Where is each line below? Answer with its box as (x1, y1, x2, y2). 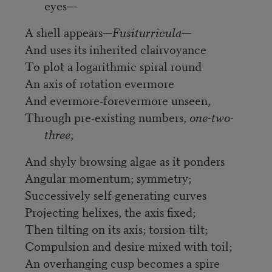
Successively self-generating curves (24, 185, 206, 203)
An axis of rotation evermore (24, 73, 174, 92)
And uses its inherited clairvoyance (24, 39, 206, 58)
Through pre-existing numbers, (24, 107, 189, 126)
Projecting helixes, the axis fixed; (24, 202, 195, 220)
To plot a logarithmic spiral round (24, 56, 202, 75)
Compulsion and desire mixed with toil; (24, 236, 232, 254)
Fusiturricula (112, 22, 182, 41)
